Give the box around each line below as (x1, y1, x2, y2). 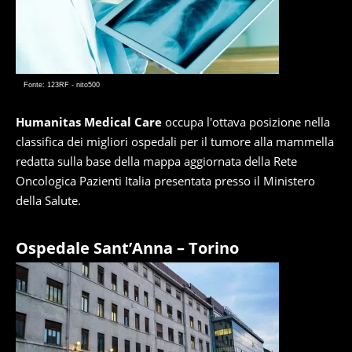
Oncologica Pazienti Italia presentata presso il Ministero (16, 173, 315, 189)
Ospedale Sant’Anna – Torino (16, 237, 239, 258)
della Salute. (16, 192, 81, 208)
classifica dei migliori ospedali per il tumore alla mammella (16, 134, 334, 149)
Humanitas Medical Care (16, 114, 162, 130)
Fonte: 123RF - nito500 (24, 81, 100, 89)
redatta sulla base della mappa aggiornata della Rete (16, 153, 297, 169)
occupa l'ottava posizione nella (162, 114, 330, 130)
